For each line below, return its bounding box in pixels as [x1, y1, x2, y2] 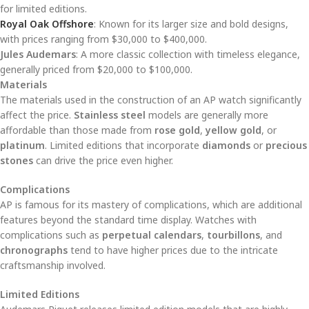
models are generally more [146, 108, 268, 122]
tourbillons [207, 228, 260, 242]
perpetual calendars [102, 228, 201, 242]
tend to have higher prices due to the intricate [68, 243, 278, 257]
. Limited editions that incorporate [45, 139, 202, 152]
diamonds [202, 139, 250, 152]
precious [266, 139, 307, 152]
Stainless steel [74, 108, 146, 122]
